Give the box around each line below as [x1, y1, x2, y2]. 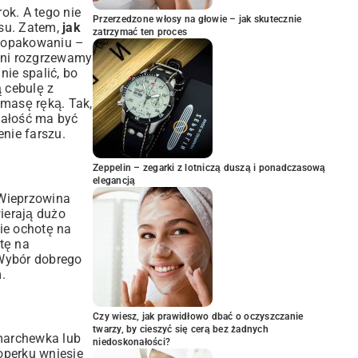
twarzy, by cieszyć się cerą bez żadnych [93, 324, 268, 335]
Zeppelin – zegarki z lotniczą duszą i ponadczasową [93, 162, 326, 173]
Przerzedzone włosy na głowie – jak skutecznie [93, 14, 302, 25]
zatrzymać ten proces [93, 26, 187, 38]
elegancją [93, 175, 136, 186]
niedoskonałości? [93, 336, 170, 348]
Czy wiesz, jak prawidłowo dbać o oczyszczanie [93, 311, 304, 322]
